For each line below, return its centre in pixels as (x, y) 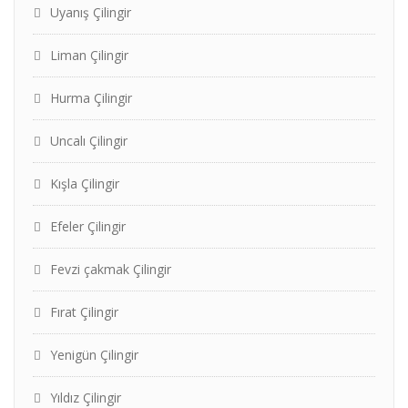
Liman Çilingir (89, 55)
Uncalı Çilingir (89, 141)
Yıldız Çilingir (86, 398)
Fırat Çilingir (84, 312)
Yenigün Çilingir (94, 355)
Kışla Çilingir (85, 184)
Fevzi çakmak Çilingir (111, 269)
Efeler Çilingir (88, 226)
